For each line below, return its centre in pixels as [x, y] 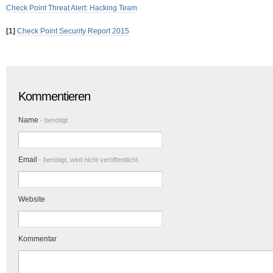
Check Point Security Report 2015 [73, 31]
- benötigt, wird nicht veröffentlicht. [88, 160]
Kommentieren [54, 96]
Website [32, 199]
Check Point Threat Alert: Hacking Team [72, 8]
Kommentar [37, 239]
